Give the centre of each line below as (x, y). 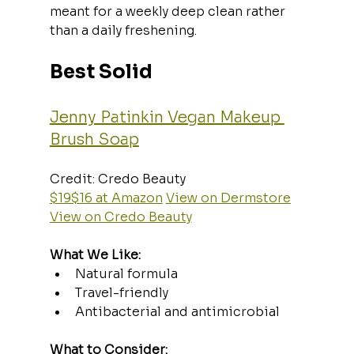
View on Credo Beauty (121, 217)
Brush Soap (94, 139)
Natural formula (126, 273)
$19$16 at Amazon (106, 198)
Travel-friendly (121, 292)
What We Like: (95, 254)
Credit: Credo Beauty (121, 179)
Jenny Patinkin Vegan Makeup (167, 117)
